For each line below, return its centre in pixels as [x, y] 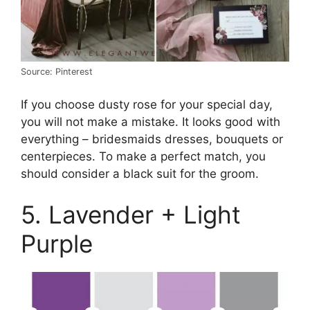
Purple [57, 244]
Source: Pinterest [57, 72]
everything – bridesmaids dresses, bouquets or [152, 139]
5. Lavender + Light [131, 215]
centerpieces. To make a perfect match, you [143, 156]
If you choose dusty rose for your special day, [147, 104]
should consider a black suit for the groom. [140, 173]
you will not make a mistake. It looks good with [151, 121]
